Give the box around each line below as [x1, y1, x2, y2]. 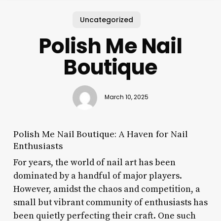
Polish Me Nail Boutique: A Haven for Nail [13, 128, 187, 140]
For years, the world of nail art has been [13, 156, 176, 168]
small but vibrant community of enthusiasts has [13, 196, 208, 208]
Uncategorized [80, 14, 134, 25]
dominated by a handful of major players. [13, 170, 182, 182]
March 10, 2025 [104, 93, 148, 102]
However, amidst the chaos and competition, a [13, 183, 200, 195]
